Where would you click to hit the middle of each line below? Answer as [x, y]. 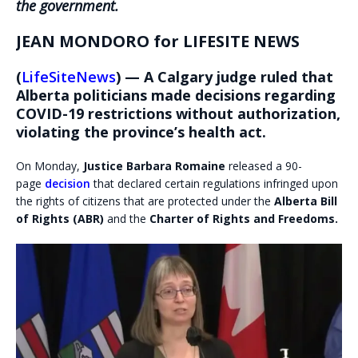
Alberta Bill [306, 201]
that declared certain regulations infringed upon [214, 184]
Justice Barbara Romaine [154, 166]
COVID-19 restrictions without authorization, [178, 114]
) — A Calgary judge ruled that [225, 77]
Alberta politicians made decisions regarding [176, 95]
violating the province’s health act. [141, 132]
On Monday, [50, 166]
